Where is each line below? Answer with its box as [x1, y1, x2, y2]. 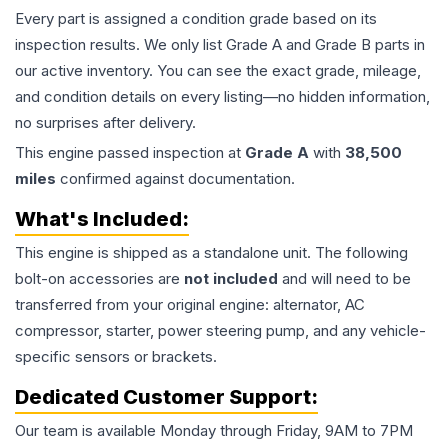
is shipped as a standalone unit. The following [94, 243, 408, 262]
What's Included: [15, 207, 189, 231]
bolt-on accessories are [15, 269, 184, 288]
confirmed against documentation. [56, 169, 295, 188]
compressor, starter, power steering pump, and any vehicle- [15, 321, 426, 340]
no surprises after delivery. [15, 113, 196, 132]
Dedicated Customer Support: [15, 385, 318, 409]
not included [184, 269, 278, 288]
